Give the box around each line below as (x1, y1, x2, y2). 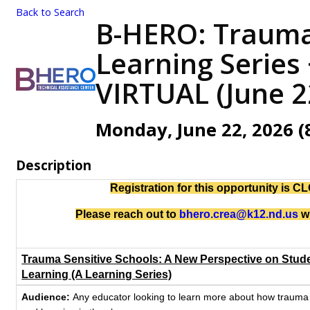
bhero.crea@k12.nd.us (179, 208, 298, 220)
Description (16, 156, 91, 174)
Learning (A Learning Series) (21, 268, 172, 280)
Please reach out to (75, 208, 179, 220)
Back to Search (16, 6, 84, 19)
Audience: (21, 291, 73, 302)
